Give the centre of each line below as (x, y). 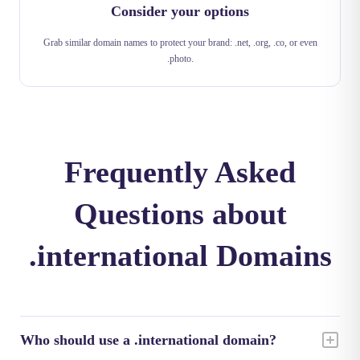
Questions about (180, 214)
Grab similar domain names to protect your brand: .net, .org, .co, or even (180, 43)
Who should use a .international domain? (148, 340)
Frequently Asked (180, 172)
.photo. (180, 59)
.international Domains (180, 256)
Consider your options (180, 11)
